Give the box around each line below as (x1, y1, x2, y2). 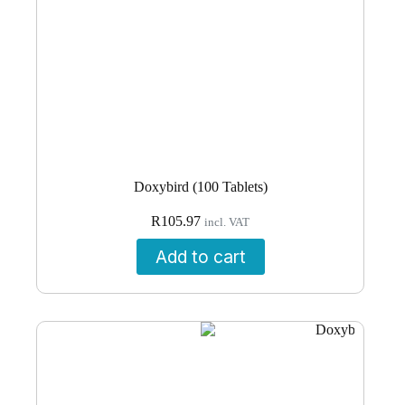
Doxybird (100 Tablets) (133, 178, 268, 194)
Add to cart (155, 245, 246, 268)
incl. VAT (204, 215, 250, 229)
